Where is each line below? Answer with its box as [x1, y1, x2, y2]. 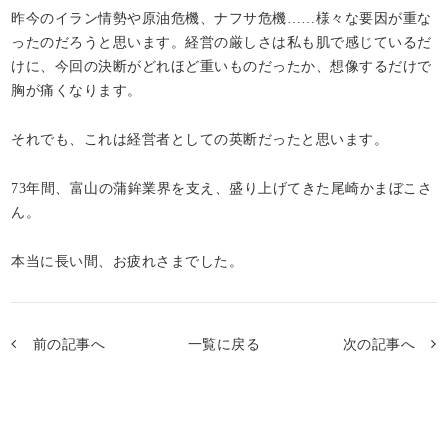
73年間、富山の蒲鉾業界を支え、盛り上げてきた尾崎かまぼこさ [11, 179, 433, 196]
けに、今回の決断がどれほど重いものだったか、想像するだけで [11, 57, 432, 74]
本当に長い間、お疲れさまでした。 [11, 252, 244, 269]
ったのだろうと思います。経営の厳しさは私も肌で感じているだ [11, 33, 432, 50]
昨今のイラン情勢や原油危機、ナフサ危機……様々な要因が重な [11, 9, 432, 26]
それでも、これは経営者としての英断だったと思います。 [11, 130, 389, 147]
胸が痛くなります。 [11, 81, 142, 98]
